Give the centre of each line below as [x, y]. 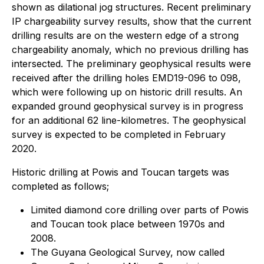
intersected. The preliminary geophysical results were [131, 64]
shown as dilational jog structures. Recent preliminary [131, 7]
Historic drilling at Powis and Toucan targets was [121, 172]
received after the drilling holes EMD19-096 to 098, [126, 78]
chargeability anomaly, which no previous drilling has [130, 49]
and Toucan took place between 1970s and [128, 224]
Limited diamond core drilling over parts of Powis [140, 210]
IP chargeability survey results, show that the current [131, 21]
